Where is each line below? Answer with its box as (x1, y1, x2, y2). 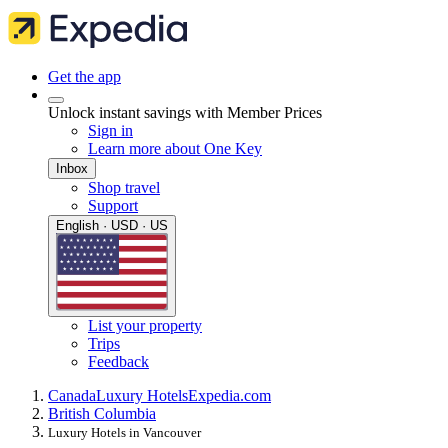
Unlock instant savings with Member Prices (48, 104, 322, 121)
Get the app (48, 68, 121, 85)
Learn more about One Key (88, 140, 262, 157)
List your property (88, 317, 202, 335)
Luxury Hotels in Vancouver (48, 425, 201, 441)
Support (88, 197, 138, 214)
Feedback (88, 353, 149, 371)
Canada (48, 387, 96, 405)
